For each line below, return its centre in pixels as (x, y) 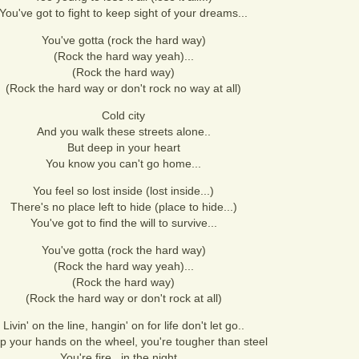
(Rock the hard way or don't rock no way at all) (123, 88)
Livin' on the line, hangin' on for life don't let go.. (123, 325)
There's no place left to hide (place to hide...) (123, 207)
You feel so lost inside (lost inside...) (123, 191)
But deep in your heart (123, 147)
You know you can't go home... (123, 163)
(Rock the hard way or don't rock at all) (123, 298)
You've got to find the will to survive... (123, 223)
